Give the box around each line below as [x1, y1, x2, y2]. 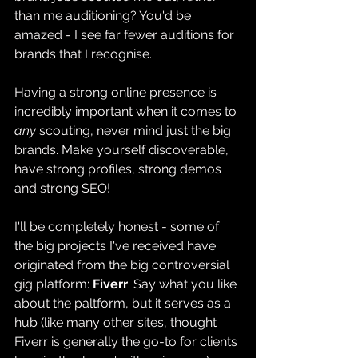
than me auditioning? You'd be [14, 7, 194, 23]
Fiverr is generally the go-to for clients [14, 333, 241, 349]
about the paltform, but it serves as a [14, 295, 234, 311]
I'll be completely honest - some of [14, 218, 222, 234]
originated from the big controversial [14, 257, 233, 272]
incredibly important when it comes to [14, 103, 240, 119]
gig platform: [14, 276, 93, 292]
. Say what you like [128, 276, 240, 292]
